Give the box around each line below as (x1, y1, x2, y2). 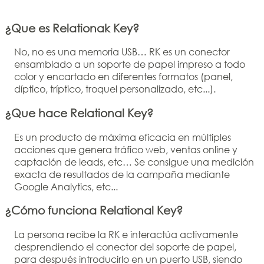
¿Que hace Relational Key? (5, 105, 153, 120)
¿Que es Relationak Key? (5, 21, 139, 35)
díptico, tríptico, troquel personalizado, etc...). (14, 82, 216, 95)
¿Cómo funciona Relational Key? (5, 203, 183, 217)
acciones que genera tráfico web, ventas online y (14, 143, 237, 156)
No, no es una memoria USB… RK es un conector (14, 45, 230, 58)
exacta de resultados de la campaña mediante (14, 167, 230, 180)
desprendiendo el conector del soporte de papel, (14, 240, 236, 253)
